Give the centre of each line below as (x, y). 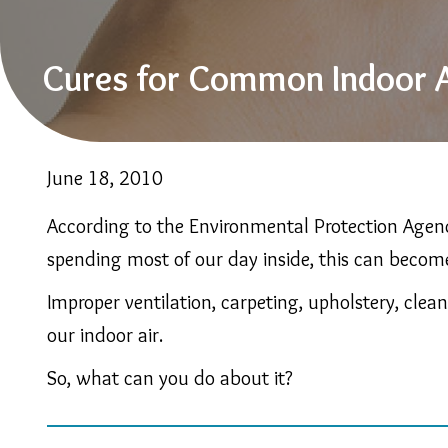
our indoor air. (107, 334)
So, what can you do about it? (170, 377)
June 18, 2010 (105, 177)
